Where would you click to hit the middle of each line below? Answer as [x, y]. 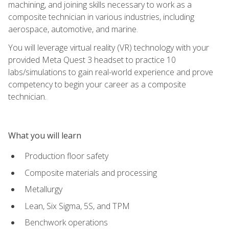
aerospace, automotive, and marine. [73, 29]
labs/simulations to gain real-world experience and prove [111, 72]
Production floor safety [66, 156]
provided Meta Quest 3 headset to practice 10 [92, 60]
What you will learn [45, 135]
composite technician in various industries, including [101, 17]
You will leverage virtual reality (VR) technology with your [109, 47]
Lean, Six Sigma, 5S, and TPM [77, 206]
